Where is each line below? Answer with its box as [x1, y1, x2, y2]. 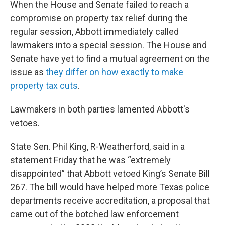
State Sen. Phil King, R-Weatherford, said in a [10, 141, 185, 152]
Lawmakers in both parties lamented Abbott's [10, 103, 190, 115]
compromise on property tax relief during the [10, 12, 188, 23]
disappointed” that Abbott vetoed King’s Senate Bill [10, 168, 210, 179]
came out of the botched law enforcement [10, 208, 179, 219]
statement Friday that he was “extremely [10, 154, 171, 165]
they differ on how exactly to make [46, 66, 183, 77]
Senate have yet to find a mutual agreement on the [10, 53, 210, 64]
